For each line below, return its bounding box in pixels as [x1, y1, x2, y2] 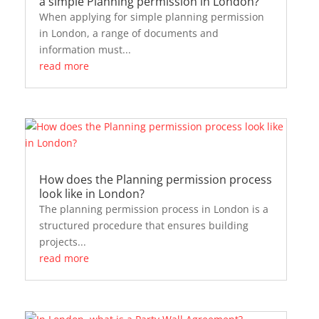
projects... [38, 235, 86, 249]
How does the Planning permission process [38, 172, 272, 188]
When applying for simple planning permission [38, 9, 264, 23]
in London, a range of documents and [38, 26, 219, 40]
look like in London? [38, 186, 145, 202]
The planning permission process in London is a [38, 202, 268, 216]
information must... [38, 42, 131, 56]
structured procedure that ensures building [38, 219, 249, 233]
